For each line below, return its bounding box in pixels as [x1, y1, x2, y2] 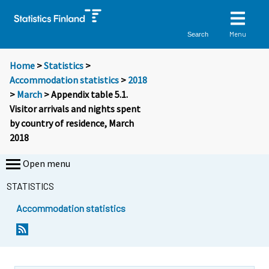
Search [187, 30, 209, 38]
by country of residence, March [10, 117, 134, 130]
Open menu [23, 157, 70, 170]
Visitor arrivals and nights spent [10, 103, 141, 115]
